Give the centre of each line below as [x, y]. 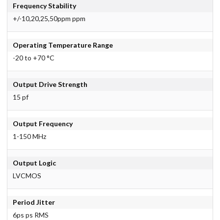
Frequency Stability [44, 6]
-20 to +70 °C [33, 58]
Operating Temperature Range [63, 45]
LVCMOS [27, 176]
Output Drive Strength [50, 84]
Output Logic [34, 163]
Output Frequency [42, 124]
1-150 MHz [29, 137]
